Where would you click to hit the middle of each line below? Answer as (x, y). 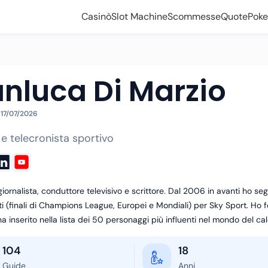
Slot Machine (139, 16)
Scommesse (194, 16)
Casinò (96, 16)
